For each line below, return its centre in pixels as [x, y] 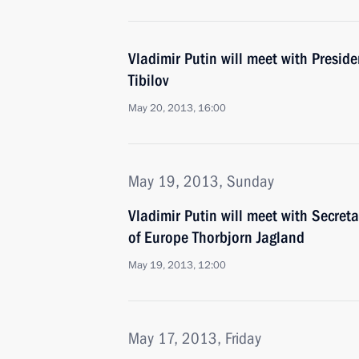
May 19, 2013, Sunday [201, 181]
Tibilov [148, 80]
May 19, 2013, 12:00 [177, 265]
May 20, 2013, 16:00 [177, 108]
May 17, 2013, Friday [195, 338]
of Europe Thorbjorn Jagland [216, 237]
